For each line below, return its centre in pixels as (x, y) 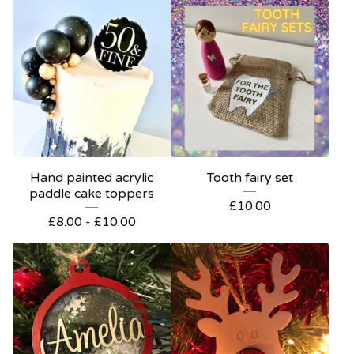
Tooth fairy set (250, 178)
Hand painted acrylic (92, 178)
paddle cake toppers (92, 194)
